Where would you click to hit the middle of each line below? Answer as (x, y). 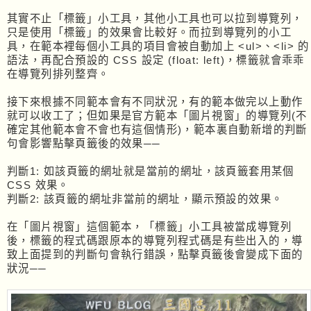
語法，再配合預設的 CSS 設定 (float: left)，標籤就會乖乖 (156, 60)
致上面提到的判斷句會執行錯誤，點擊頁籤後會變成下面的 (155, 254)
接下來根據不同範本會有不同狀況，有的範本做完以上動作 (155, 101)
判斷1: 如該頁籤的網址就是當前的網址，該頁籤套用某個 (151, 171)
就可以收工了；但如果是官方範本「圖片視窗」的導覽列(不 (157, 115)
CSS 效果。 (38, 185)
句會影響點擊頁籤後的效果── (84, 143)
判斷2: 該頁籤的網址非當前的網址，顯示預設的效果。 (145, 199)
